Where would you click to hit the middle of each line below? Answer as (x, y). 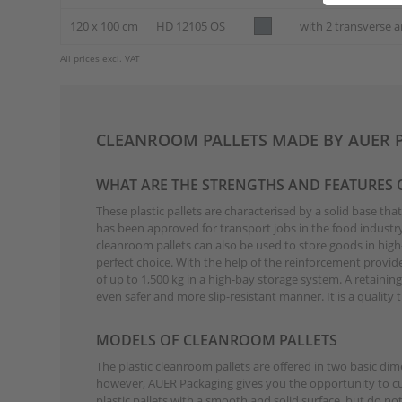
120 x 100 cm (105, 26)
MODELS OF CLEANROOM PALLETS (217, 340)
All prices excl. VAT (100, 58)
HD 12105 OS (191, 26)
